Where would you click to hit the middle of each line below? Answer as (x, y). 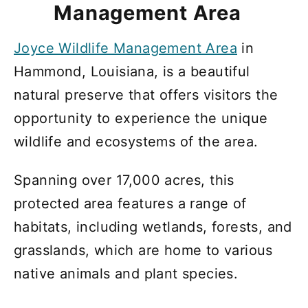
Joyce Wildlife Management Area (125, 48)
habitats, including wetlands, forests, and (153, 227)
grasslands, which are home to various (143, 250)
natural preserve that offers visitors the (146, 95)
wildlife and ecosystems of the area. (136, 141)
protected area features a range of (130, 203)
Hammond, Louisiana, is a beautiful (132, 71)
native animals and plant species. (126, 273)
